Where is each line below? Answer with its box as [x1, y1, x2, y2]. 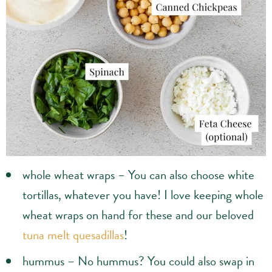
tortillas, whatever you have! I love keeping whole [22, 185, 263, 205]
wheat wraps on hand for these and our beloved [22, 205, 254, 225]
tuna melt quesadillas [22, 225, 124, 245]
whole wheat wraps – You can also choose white [22, 165, 254, 185]
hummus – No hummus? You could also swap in [22, 251, 254, 271]
